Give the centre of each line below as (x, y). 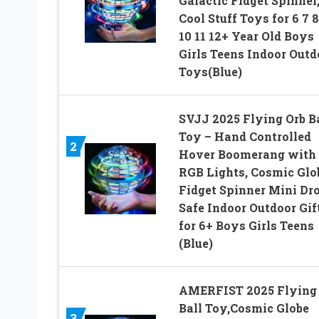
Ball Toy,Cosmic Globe (244, 308)
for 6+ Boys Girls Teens (246, 226)
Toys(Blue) (210, 72)
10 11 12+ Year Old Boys (246, 36)
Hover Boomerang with (247, 155)
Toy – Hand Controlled (245, 137)
